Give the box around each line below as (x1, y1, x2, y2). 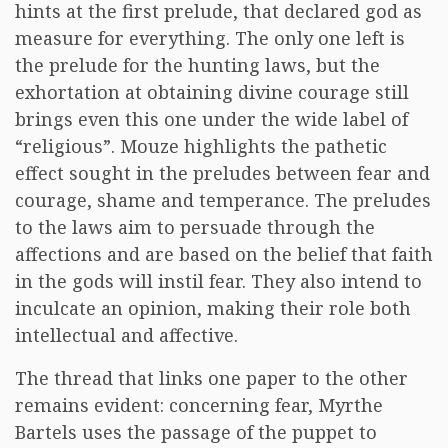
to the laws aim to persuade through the (15, 215, 375, 239)
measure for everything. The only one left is (15, 26, 405, 50)
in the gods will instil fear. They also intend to (15, 269, 422, 293)
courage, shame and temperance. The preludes (15, 188, 431, 212)
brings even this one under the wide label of (15, 107, 408, 131)
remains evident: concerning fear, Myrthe (15, 393, 383, 417)
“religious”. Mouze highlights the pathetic (15, 134, 387, 158)
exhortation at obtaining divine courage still (15, 80, 409, 104)
